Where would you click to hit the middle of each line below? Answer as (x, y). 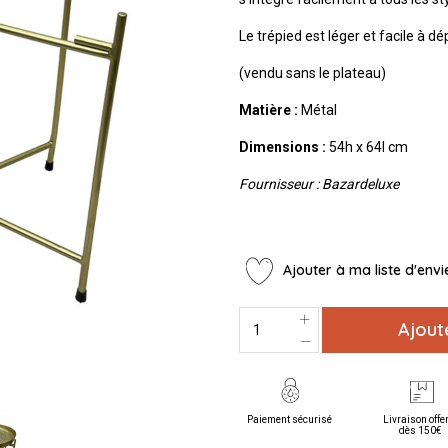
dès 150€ (420, 430)
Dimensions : (282, 147)
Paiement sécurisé (289, 419)
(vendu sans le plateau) (312, 73)
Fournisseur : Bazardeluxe (319, 184)
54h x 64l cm (367, 147)
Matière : (268, 110)
